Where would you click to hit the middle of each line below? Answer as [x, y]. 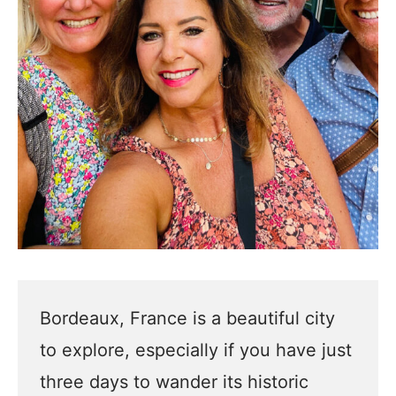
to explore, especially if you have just [196, 350]
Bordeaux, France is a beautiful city [187, 318]
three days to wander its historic [174, 382]
